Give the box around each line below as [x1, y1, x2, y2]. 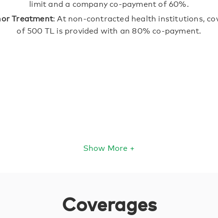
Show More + [83, 142, 135, 153]
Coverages [61, 191, 157, 216]
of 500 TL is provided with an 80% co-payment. [17, 24, 201, 36]
